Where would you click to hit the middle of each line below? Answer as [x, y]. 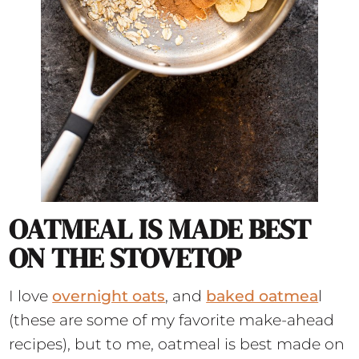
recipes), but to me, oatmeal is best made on [177, 345]
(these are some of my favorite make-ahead [172, 321]
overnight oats [109, 296]
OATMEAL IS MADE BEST [160, 230]
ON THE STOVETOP [125, 258]
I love [31, 296]
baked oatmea [262, 296]
